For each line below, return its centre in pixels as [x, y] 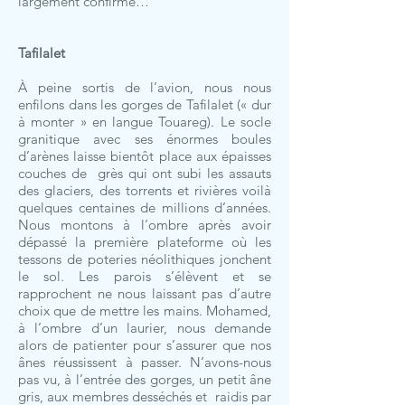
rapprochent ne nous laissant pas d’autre [145, 293]
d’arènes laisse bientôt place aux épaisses [145, 156]
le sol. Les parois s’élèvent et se [145, 276]
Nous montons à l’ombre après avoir [145, 225]
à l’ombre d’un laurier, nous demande [145, 328]
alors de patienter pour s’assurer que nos [145, 345]
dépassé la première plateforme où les [145, 242]
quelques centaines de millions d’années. [145, 207]
